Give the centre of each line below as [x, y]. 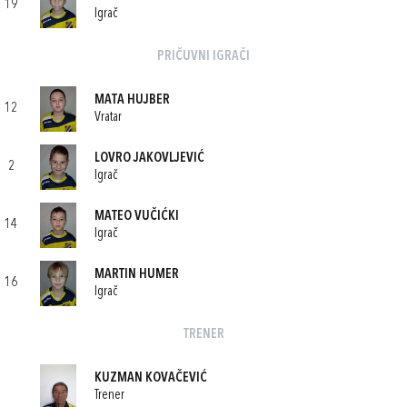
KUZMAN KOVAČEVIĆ [151, 378]
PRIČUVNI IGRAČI [203, 57]
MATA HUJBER [132, 100]
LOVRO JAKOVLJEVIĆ [149, 158]
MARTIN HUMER [137, 274]
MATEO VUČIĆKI [137, 216]
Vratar [108, 117]
